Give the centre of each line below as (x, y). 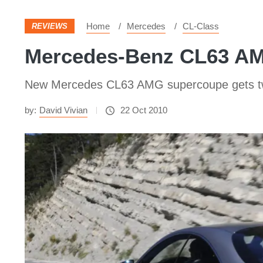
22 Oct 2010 (144, 110)
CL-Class (201, 26)
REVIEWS (50, 26)
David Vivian (63, 110)
